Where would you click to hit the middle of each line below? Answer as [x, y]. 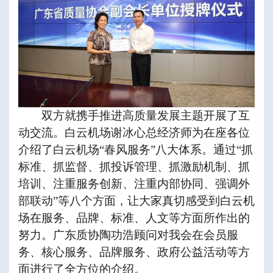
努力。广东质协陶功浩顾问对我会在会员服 [128, 235]
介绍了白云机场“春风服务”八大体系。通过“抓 [136, 149]
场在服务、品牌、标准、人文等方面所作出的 [134, 218]
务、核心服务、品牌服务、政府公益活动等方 [134, 252]
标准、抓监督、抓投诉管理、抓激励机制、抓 [134, 166]
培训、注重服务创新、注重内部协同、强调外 [134, 183]
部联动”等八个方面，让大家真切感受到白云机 [136, 200]
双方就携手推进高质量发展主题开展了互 [146, 115]
